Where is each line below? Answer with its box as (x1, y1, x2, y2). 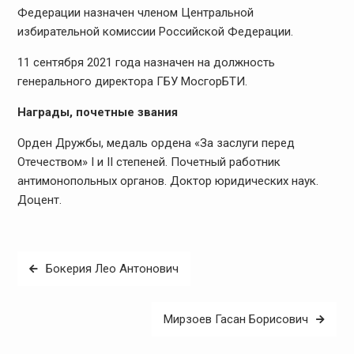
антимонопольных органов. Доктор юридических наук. (17, 174, 318, 189)
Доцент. (17, 193, 62, 208)
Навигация (17, 253, 97, 273)
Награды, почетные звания (17, 105, 178, 120)
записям (17, 300, 81, 320)
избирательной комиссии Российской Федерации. (17, 24, 293, 40)
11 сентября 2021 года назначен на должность (17, 55, 275, 70)
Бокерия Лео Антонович (45, 261, 179, 276)
